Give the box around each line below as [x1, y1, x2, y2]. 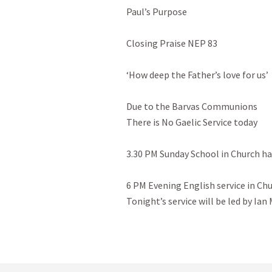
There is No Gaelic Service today [126, 116, 257, 128]
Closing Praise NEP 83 [126, 37, 217, 49]
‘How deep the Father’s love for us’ [126, 69, 268, 81]
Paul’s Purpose [126, 5, 187, 18]
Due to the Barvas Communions [126, 100, 257, 112]
